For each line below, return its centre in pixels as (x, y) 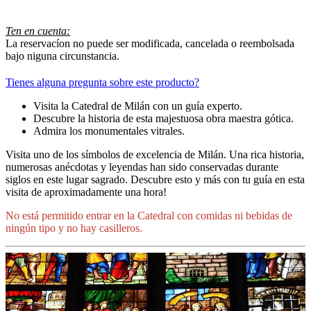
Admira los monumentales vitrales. (109, 131)
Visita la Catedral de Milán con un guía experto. (138, 106)
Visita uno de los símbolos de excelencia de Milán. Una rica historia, (155, 155)
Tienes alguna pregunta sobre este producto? (102, 83)
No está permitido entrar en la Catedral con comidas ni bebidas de (149, 216)
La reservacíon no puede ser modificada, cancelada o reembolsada (150, 44)
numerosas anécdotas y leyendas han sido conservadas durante (142, 167)
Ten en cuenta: (38, 31)
